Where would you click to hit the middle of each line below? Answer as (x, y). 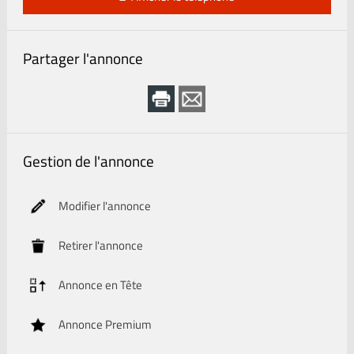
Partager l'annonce (83, 58)
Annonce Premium (105, 324)
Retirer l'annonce (100, 245)
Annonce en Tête (100, 285)
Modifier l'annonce (104, 206)
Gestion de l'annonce (88, 161)
